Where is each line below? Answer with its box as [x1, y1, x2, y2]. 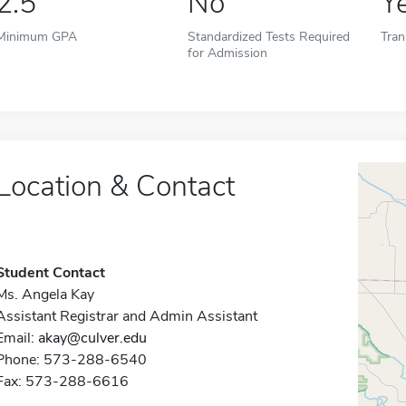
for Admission [188, 43, 268, 62]
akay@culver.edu [37, 328, 147, 348]
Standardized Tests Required [188, 27, 351, 45]
